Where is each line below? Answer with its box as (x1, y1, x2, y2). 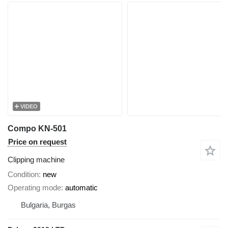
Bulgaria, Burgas (21, 201, 76, 210)
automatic (65, 183, 98, 192)
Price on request (8, 137, 67, 146)
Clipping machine (8, 155, 65, 164)
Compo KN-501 (8, 124, 67, 133)
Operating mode (8, 183, 61, 192)
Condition (8, 169, 39, 179)
